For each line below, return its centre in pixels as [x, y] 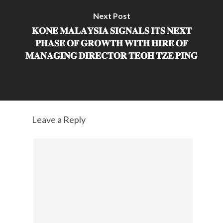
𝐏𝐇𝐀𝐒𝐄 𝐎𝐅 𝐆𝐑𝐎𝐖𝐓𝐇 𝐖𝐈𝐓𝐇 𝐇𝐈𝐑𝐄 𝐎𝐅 [111, 43]
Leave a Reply [59, 119]
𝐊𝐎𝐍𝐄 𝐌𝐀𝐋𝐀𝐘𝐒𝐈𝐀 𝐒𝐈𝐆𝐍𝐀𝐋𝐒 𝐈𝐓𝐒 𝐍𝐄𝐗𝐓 [111, 30]
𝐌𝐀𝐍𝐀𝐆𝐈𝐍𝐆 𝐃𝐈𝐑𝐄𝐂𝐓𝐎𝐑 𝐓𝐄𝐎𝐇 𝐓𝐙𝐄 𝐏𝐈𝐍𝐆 [111, 55]
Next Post [111, 15]
